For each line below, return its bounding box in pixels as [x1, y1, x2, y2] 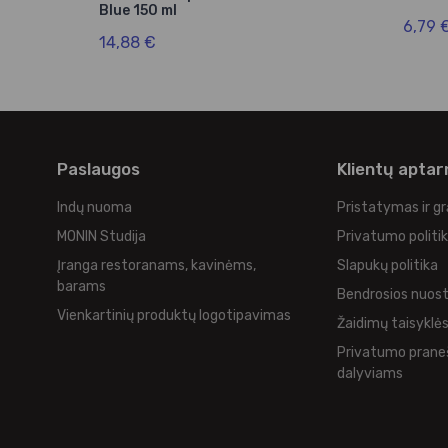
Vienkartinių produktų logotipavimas [57, 307, 291, 325]
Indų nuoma [57, 199, 132, 217]
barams [57, 278, 106, 296]
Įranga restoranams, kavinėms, [57, 257, 256, 275]
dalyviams [336, 365, 403, 383]
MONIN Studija [57, 228, 146, 246]
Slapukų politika [336, 257, 438, 275]
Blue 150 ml [99, 2, 177, 20]
